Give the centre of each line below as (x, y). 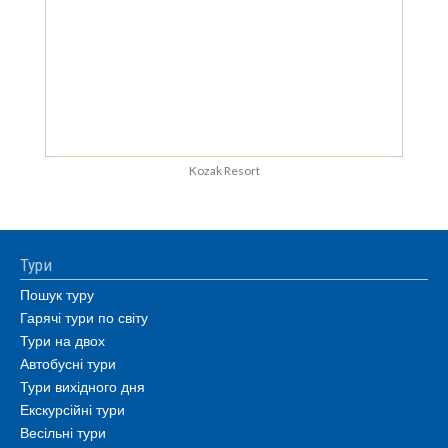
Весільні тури (63, 432)
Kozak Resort (224, 170)
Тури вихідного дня (82, 386)
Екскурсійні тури (72, 409)
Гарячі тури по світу (84, 317)
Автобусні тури (68, 363)
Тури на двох (62, 340)
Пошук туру (57, 294)
